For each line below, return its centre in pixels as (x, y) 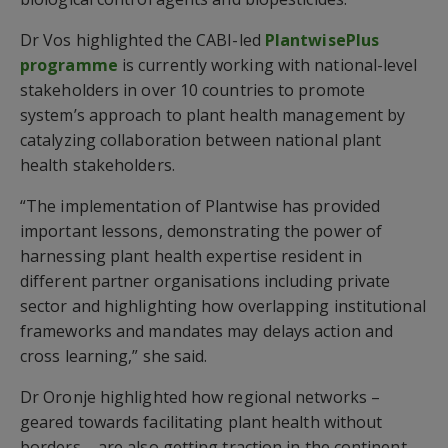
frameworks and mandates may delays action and (207, 331)
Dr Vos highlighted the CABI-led (142, 40)
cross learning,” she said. (114, 356)
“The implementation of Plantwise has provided (200, 206)
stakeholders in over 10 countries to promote (192, 90)
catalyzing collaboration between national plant (201, 140)
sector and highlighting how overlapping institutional (223, 306)
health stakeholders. (97, 165)
